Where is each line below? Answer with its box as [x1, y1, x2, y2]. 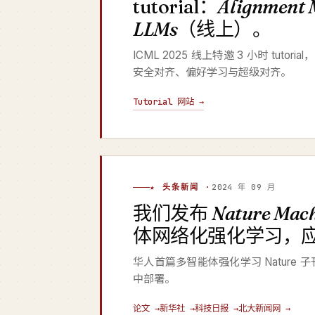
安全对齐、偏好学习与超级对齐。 [133, 65, 291, 79]
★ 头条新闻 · [150, 182, 212, 192]
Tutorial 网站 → [133, 96, 204, 108]
